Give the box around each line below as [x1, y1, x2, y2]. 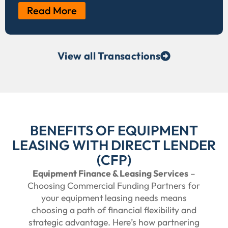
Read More [27, 4, 77, 17]
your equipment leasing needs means [41, 192, 187, 204]
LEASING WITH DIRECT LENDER [12, 136, 216, 154]
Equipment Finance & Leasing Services [32, 167, 188, 180]
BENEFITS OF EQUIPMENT [30, 122, 198, 139]
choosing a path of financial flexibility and [31, 204, 196, 216]
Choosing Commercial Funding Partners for [27, 180, 201, 192]
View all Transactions [57, 49, 161, 63]
